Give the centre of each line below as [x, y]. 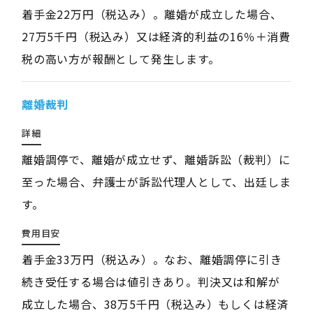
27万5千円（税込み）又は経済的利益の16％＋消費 [156, 36]
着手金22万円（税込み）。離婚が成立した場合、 [152, 14]
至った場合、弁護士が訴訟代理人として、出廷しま [156, 182]
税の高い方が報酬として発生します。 [121, 59]
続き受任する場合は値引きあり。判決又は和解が [151, 282]
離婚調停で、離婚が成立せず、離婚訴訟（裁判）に [156, 159]
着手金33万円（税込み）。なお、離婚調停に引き [152, 259]
